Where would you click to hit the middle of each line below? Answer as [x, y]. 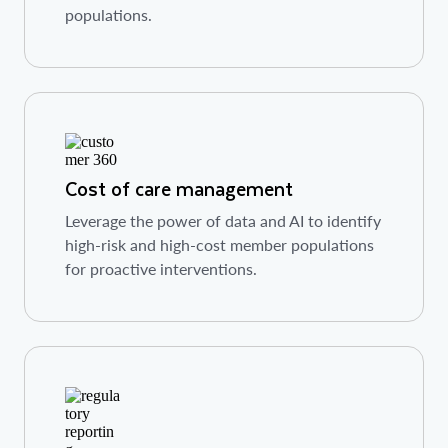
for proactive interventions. [161, 269]
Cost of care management [179, 189]
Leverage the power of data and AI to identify [223, 221]
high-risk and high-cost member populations [219, 245]
